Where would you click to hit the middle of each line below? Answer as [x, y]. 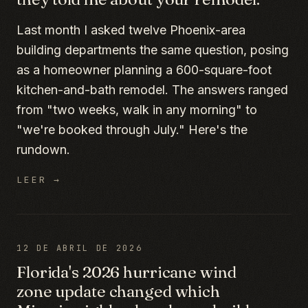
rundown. [43, 150]
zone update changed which [119, 291]
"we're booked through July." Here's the [132, 130]
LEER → [39, 180]
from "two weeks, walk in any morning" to [137, 110]
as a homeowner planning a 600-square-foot [144, 70]
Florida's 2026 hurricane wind [126, 272]
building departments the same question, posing [153, 50]
